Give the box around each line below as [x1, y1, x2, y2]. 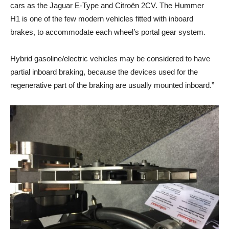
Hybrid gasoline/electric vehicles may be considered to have [10, 54, 210, 63]
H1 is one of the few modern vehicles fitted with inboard [10, 14, 193, 23]
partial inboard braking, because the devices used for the [10, 67, 198, 76]
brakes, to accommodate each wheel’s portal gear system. [10, 27, 205, 36]
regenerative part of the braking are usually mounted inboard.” [10, 80, 214, 89]
